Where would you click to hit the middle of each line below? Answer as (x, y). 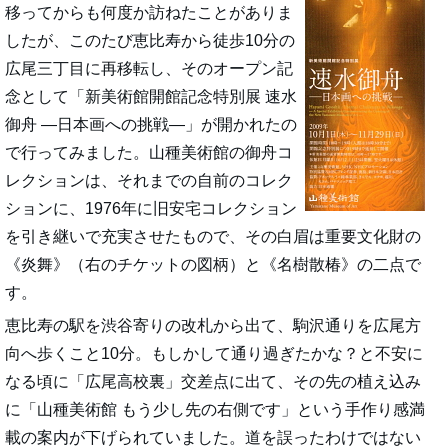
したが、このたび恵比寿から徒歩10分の (150, 41)
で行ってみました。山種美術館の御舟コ (149, 153)
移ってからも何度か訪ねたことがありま (149, 13)
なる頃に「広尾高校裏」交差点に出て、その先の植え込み (213, 382)
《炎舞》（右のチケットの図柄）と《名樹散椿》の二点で (213, 265)
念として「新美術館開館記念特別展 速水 (151, 97)
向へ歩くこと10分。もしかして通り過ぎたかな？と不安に (214, 354)
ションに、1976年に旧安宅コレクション (151, 209)
